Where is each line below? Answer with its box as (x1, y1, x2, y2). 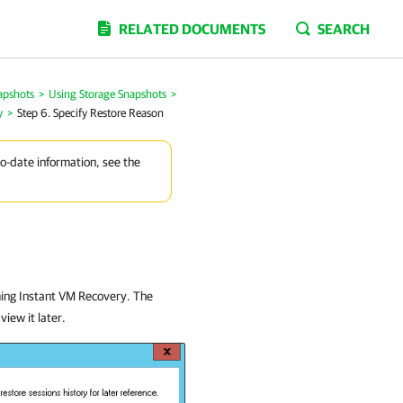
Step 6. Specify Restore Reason (17, 106, 164, 120)
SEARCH (318, 21, 370, 37)
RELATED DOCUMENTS (119, 21, 265, 37)
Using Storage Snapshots (49, 87, 166, 101)
